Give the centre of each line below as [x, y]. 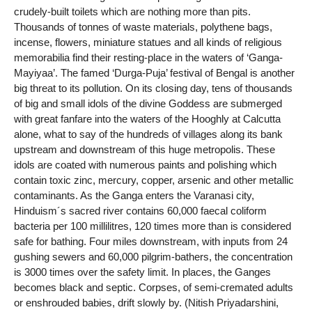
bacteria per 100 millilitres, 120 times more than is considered [153, 226]
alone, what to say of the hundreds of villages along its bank [148, 134]
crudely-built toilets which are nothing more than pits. [132, 12]
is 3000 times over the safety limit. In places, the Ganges [142, 272]
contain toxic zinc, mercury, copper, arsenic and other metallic [154, 180]
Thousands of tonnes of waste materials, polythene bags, [143, 27]
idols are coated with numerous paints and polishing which [145, 165]
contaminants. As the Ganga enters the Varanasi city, [134, 196]
